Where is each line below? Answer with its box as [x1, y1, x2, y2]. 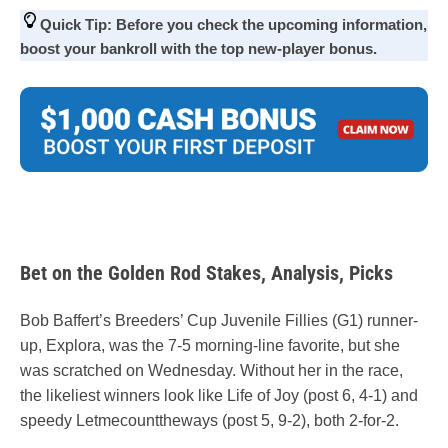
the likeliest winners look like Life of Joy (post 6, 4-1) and [20, 386, 418, 404]
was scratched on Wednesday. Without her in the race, [20, 361, 403, 379]
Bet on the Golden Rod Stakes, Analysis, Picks [20, 260, 393, 285]
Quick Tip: [40, 16, 112, 34]
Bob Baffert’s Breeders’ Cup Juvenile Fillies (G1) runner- [20, 311, 418, 329]
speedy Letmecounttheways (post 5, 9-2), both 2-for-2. [20, 411, 399, 429]
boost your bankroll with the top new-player [20, 40, 329, 58]
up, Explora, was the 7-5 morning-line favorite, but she [20, 336, 400, 354]
